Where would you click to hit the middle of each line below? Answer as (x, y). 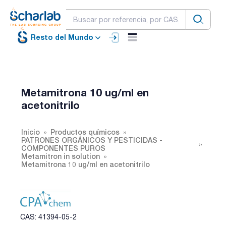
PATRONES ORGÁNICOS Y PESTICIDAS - (92, 140)
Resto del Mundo (62, 37)
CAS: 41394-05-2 (48, 217)
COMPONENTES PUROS (63, 148)
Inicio (31, 132)
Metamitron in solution (61, 156)
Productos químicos (85, 132)
